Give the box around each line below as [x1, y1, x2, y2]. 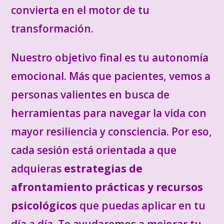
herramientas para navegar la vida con [11, 106, 207, 120]
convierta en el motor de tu [11, 3, 150, 17]
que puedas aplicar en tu [77, 198, 206, 212]
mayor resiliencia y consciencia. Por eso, [11, 124, 212, 138]
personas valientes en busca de [11, 87, 170, 101]
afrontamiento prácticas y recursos [11, 180, 203, 194]
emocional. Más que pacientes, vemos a [11, 69, 211, 83]
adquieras [11, 161, 64, 175]
